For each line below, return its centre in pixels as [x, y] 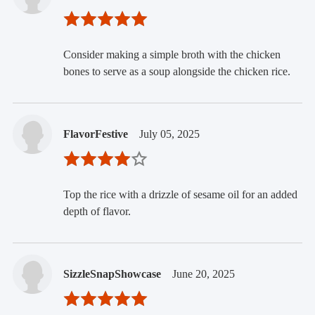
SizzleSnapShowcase [112, 274]
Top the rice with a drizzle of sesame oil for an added [180, 194]
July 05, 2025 [169, 134]
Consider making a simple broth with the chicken [172, 54]
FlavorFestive [95, 134]
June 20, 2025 [203, 274]
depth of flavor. [97, 211]
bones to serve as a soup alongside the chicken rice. [176, 71]
